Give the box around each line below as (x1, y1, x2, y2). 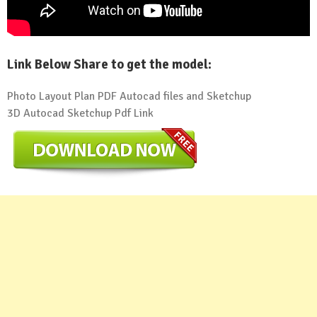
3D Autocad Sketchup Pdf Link (7, 105, 154, 120)
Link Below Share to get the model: (7, 55, 212, 72)
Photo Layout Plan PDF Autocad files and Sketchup (7, 88, 251, 103)
